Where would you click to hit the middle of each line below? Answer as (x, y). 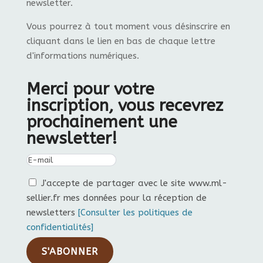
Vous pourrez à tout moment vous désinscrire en (128, 27)
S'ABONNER (70, 252)
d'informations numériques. (84, 56)
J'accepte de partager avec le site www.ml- (134, 183)
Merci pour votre (90, 89)
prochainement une (102, 122)
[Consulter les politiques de (135, 213)
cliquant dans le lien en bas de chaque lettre (121, 41)
